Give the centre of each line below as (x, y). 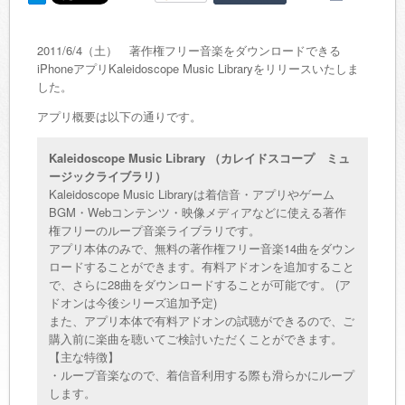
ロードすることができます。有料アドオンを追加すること (202, 266)
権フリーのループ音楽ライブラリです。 (155, 230)
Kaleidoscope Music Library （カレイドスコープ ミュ (199, 158)
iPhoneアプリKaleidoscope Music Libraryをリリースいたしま (198, 68)
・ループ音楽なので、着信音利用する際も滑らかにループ (202, 375)
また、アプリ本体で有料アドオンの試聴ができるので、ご (202, 320)
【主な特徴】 (84, 357)
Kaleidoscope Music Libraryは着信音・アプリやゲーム (192, 194)
